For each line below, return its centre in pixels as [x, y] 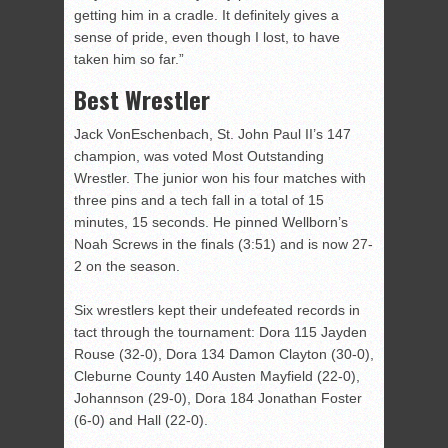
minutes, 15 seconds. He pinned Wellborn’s [211, 222]
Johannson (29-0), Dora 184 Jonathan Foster [218, 398]
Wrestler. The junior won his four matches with [220, 178]
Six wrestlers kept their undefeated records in [217, 310]
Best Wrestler [142, 99]
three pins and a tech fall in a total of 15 [199, 200]
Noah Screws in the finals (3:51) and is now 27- [223, 244]
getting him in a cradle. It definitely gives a [206, 15]
